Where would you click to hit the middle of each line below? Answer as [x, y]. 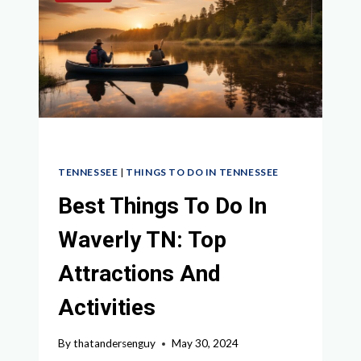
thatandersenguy [115, 344]
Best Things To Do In [162, 205]
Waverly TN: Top [142, 239]
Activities [107, 307]
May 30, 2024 [205, 344]
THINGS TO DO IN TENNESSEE [203, 172]
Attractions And [139, 273]
